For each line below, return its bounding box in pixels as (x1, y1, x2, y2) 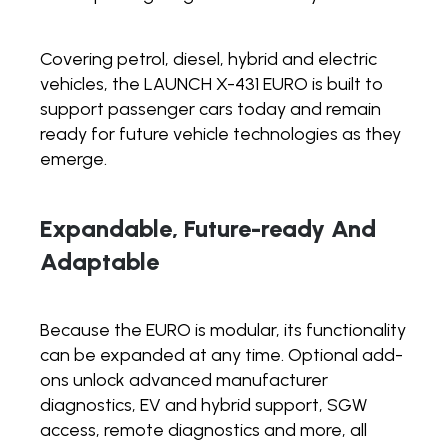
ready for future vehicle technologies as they (40, 122, 401, 145)
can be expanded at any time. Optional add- (40, 343, 403, 366)
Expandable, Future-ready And (40, 213, 376, 243)
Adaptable (40, 246, 159, 276)
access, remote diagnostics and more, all (40, 418, 367, 441)
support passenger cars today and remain (40, 97, 381, 120)
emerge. (40, 147, 107, 170)
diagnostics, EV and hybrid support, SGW (40, 393, 367, 416)
